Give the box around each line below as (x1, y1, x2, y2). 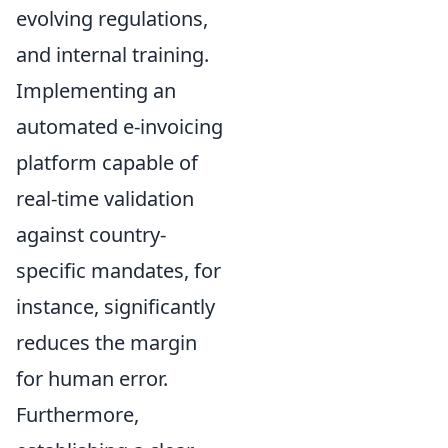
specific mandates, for (16, 257, 221, 285)
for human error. (16, 365, 168, 393)
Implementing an (16, 77, 176, 105)
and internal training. (16, 41, 209, 69)
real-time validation (16, 185, 194, 213)
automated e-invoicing (16, 113, 223, 141)
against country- (16, 221, 166, 249)
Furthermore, (16, 401, 139, 429)
